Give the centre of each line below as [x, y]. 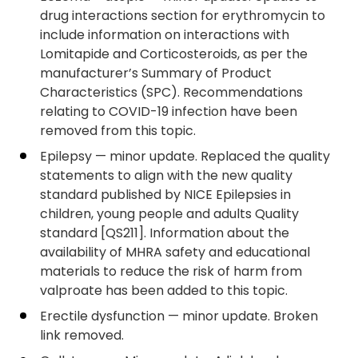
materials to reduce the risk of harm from [171, 271]
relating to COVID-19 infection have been [169, 111]
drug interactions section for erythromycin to [183, 16]
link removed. [82, 335]
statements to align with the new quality [166, 175]
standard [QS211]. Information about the [165, 233]
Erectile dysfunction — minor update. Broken [179, 316]
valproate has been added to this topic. [164, 290]
